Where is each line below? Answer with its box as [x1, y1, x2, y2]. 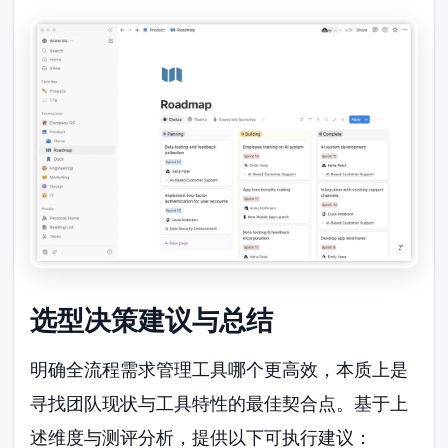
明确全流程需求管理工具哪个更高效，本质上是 [30, 358, 409, 380]
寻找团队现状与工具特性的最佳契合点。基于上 [30, 392, 409, 414]
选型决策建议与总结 [30, 304, 274, 337]
